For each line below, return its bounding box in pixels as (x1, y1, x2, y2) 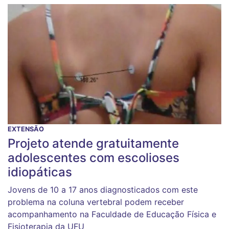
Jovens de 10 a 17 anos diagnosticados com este (8, 185, 198, 195)
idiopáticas (8, 165, 72, 180)
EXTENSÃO (8, 125, 44, 133)
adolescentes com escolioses (8, 150, 179, 166)
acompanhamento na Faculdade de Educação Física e (8, 209, 216, 220)
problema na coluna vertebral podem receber (8, 197, 184, 208)
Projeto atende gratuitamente (8, 136, 179, 151)
